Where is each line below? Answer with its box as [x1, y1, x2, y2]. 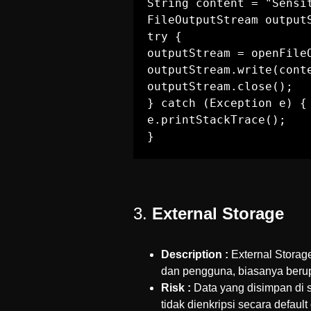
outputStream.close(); [147, 80, 293, 93]
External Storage [152, 204, 284, 223]
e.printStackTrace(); [147, 113, 286, 126]
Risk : [161, 282, 191, 294]
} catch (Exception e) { [147, 96, 307, 110]
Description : [161, 249, 228, 260]
